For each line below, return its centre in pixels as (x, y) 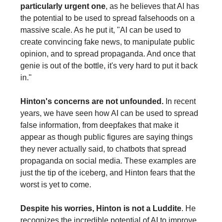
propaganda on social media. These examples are (108, 161)
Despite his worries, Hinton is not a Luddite (101, 208)
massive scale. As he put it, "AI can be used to (101, 30)
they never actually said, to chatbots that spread (103, 149)
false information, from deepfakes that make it (99, 125)
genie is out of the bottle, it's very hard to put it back (109, 65)
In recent (180, 101)
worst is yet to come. (56, 184)
